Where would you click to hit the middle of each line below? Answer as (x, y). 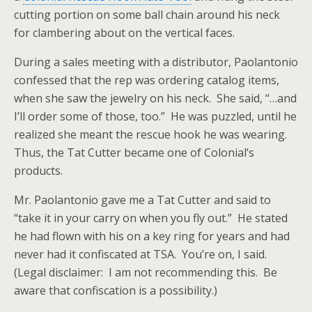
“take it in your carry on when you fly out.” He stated (151, 218)
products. (38, 171)
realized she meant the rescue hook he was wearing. (152, 135)
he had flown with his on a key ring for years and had (152, 236)
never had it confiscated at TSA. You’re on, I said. (142, 255)
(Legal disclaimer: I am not (83, 273)
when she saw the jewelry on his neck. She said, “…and (155, 99)
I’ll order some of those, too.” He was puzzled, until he (155, 117)
